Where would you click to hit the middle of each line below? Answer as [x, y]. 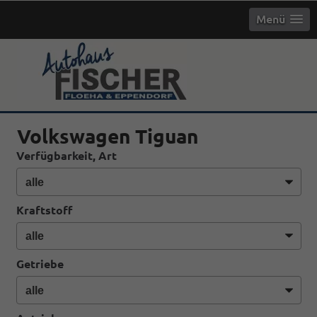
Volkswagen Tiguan [108, 136]
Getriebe [40, 264]
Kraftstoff [44, 210]
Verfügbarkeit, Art [66, 156]
